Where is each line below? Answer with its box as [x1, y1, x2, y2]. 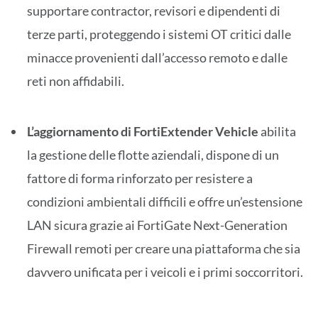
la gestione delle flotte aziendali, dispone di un [27, 146, 279, 163]
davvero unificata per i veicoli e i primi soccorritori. [27, 263, 303, 280]
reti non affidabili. [27, 72, 124, 89]
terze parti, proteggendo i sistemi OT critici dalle [27, 26, 291, 42]
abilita [258, 123, 296, 139]
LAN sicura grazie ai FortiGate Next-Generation [27, 216, 287, 233]
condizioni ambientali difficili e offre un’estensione [27, 193, 302, 209]
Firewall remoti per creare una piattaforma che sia [27, 240, 300, 256]
